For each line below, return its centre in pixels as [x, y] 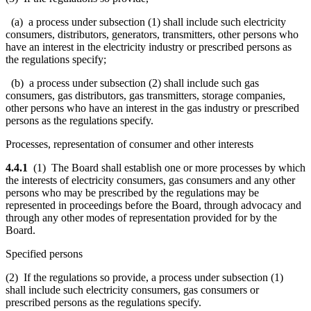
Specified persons [44, 253]
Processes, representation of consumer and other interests [129, 144]
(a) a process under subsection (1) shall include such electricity [146, 22]
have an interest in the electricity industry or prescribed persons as [149, 47]
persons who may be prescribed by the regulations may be [132, 192]
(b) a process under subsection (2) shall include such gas [132, 83]
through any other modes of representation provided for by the [141, 217]
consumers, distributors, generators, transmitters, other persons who [152, 34]
